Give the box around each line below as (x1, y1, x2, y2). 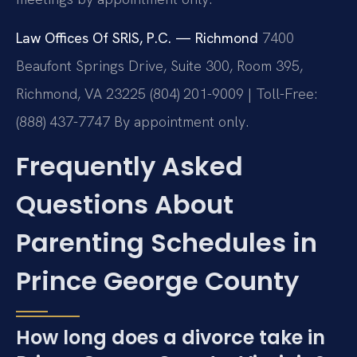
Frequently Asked (16, 147, 243, 184)
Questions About (16, 186, 233, 222)
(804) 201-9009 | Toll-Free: (146, 84, 317, 104)
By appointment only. (110, 112, 249, 131)
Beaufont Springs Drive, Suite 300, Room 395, (16, 57, 303, 76)
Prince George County (16, 262, 299, 299)
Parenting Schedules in (16, 224, 317, 261)
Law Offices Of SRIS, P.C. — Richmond (16, 29, 258, 48)
